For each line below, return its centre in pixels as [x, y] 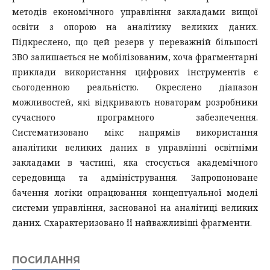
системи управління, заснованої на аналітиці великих [135, 207]
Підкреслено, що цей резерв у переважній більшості [135, 42]
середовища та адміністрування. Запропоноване [135, 177]
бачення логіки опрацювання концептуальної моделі [135, 192]
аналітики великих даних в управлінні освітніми [135, 147]
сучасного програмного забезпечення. [135, 117]
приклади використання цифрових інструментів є [135, 72]
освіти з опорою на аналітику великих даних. [135, 27]
